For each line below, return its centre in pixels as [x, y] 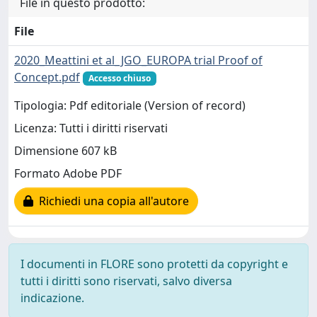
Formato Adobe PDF [68, 174]
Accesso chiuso [119, 78]
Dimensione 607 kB [65, 151]
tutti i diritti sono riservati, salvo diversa [126, 281]
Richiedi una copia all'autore [111, 201]
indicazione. [52, 298]
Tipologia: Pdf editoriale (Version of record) [130, 106]
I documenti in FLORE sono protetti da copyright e [154, 264]
